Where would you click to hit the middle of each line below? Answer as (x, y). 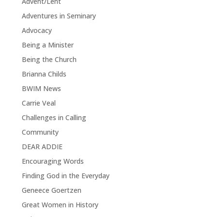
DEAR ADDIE (42, 147)
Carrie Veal (39, 103)
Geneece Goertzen (51, 190)
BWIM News (41, 88)
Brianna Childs (44, 74)
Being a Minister (47, 45)
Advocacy (37, 30)
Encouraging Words (53, 161)
